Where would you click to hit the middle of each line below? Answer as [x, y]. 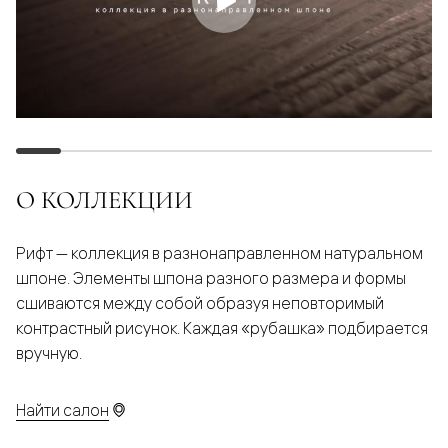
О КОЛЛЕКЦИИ [104, 200]
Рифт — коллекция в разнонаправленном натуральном [219, 253]
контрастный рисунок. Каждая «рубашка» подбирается [222, 328]
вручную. [49, 353]
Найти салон [62, 409]
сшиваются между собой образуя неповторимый [200, 303]
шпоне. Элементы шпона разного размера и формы [211, 278]
